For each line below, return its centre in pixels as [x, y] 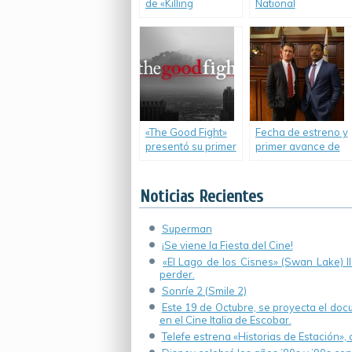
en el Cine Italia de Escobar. [225, 320]
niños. [269, 31]
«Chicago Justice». [298, 160]
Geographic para [296, 17]
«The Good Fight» [186, 132]
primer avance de [297, 146]
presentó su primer [191, 146]
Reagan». [168, 17]
